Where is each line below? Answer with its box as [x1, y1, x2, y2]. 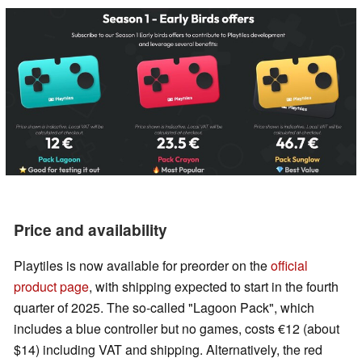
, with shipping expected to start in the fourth [89, 277, 339, 297]
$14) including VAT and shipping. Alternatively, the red [14, 340, 322, 360]
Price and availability [14, 218, 167, 242]
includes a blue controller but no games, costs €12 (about [14, 319, 339, 339]
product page [14, 277, 89, 297]
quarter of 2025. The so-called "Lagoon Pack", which [14, 298, 314, 318]
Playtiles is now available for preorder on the [14, 256, 271, 276]
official [271, 256, 308, 276]
